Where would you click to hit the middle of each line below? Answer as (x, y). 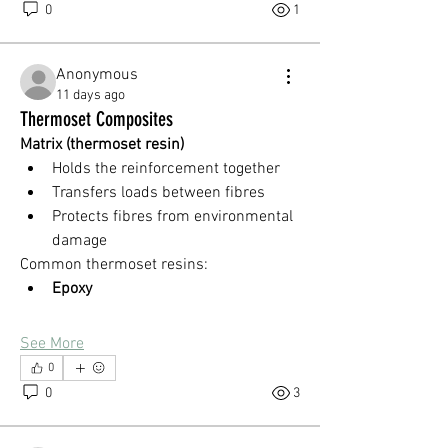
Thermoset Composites (96, 119)
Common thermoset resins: (114, 265)
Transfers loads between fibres (158, 193)
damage (79, 241)
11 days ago (90, 95)
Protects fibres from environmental (172, 217)
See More (52, 344)
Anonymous (97, 75)
